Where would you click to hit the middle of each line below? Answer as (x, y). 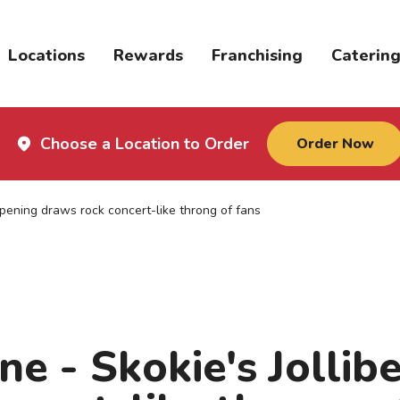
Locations (46, 55)
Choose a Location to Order (144, 144)
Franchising (257, 55)
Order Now (335, 144)
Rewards (148, 55)
